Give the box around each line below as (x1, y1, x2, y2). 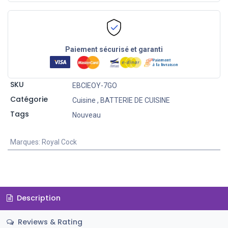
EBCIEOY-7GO (72, 81, 117, 90)
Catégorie (10, 94, 48, 104)
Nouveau (72, 110, 101, 119)
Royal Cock (41, 137, 77, 146)
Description (14, 193, 61, 204)
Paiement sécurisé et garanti (65, 45, 163, 54)
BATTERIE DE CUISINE (100, 96, 170, 104)
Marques (10, 137, 39, 146)
